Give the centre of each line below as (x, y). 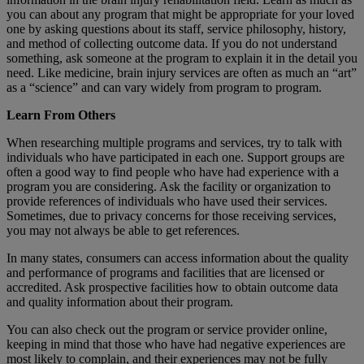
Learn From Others (61, 115)
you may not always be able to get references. (123, 230)
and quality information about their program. (120, 301)
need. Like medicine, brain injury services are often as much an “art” (182, 72)
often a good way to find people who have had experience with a (173, 171)
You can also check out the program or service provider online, (167, 329)
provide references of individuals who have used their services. (167, 201)
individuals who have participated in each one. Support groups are (175, 157)
